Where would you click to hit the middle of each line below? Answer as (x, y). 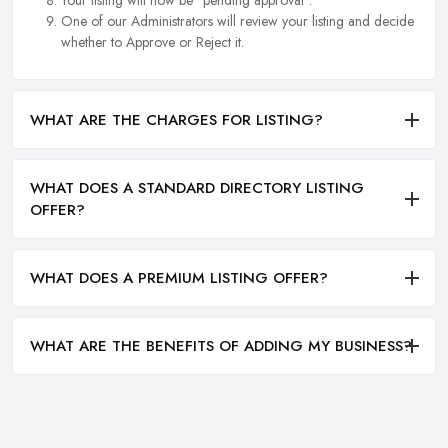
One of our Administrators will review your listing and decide (237, 21)
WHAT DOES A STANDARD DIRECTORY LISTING (197, 187)
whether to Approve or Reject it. (152, 42)
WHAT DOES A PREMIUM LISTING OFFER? (179, 278)
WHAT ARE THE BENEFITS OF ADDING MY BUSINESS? (221, 346)
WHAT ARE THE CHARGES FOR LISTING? (176, 119)
